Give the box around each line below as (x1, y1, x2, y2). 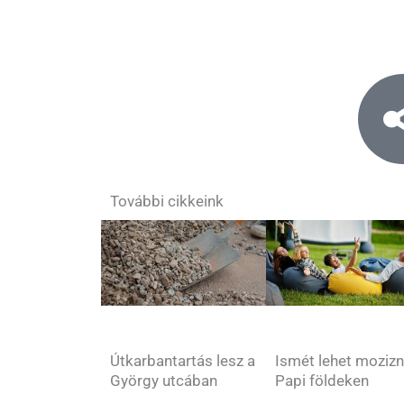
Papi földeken (275, 371, 370, 390)
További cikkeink (110, 192, 224, 211)
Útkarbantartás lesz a (110, 351, 255, 370)
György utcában (110, 371, 217, 390)
